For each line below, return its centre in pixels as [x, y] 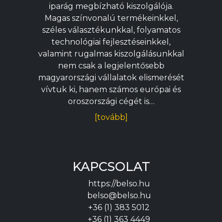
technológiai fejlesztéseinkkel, [111, 42]
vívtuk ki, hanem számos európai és [111, 89]
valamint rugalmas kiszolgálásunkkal [111, 54]
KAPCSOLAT [111, 166]
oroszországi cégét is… [111, 101]
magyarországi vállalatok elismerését [111, 77]
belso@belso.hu [119, 195]
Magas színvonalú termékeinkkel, [111, 18]
